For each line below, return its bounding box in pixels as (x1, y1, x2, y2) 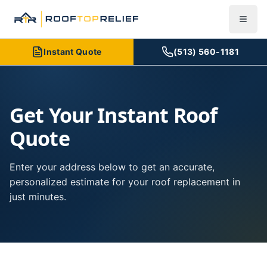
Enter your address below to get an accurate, (10, 161, 215, 173)
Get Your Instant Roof (10, 101, 218, 129)
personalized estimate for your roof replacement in (10, 176, 240, 188)
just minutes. (10, 191, 66, 203)
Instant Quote (44, 46, 102, 57)
